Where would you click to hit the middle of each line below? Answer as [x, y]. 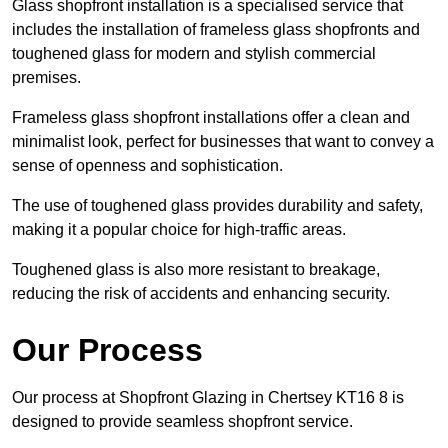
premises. [46, 77]
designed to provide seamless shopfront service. [182, 421]
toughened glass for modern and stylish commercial [194, 53]
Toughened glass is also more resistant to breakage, [196, 269]
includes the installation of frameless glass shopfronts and [216, 29]
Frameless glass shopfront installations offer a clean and [211, 117]
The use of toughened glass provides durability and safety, [217, 205]
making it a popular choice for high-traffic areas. [179, 229]
